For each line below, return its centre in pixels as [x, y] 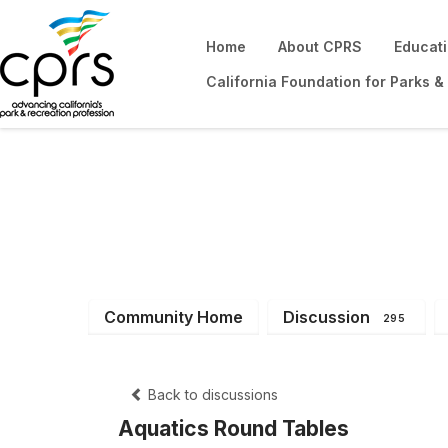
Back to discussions [211, 394]
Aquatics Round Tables [233, 428]
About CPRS [320, 46]
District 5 [181, 210]
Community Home [173, 316]
